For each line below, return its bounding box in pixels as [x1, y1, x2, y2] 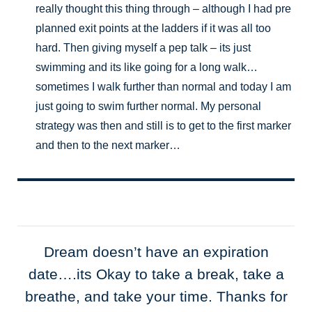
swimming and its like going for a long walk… [36, 60, 258, 73]
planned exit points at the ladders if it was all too [36, 21, 272, 34]
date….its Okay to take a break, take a [28, 265, 284, 282]
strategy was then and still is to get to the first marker [36, 118, 292, 132]
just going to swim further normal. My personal [36, 99, 262, 112]
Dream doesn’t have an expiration [43, 243, 269, 260]
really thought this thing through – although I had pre [36, 1, 292, 15]
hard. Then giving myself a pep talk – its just [36, 40, 251, 54]
